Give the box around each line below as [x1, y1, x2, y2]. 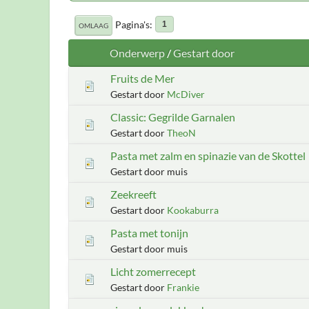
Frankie [167, 281, 199, 293]
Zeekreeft [110, 187, 157, 201]
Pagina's [115, 18, 150, 30]
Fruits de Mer [110, 71, 175, 85]
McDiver [167, 88, 205, 100]
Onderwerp [110, 46, 165, 59]
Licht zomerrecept [110, 264, 196, 278]
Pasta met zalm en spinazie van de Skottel [110, 148, 306, 162]
